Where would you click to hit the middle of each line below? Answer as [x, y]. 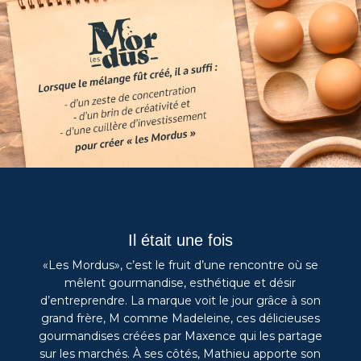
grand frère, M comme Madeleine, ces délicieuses [180, 319]
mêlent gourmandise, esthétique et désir [180, 283]
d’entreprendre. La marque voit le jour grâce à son [180, 301]
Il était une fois [180, 241]
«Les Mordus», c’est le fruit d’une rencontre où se [180, 266]
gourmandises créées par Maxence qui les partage [180, 336]
